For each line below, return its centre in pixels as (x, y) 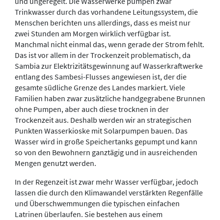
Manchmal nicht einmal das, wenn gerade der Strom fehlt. (110, 44)
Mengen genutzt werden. (55, 163)
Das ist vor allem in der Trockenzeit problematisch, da (103, 55)
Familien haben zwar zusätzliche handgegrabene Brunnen (110, 98)
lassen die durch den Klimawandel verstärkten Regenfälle (109, 192)
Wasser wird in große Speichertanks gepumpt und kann (106, 141)
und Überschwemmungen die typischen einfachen (97, 203)
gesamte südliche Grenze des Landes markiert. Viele (100, 87)
